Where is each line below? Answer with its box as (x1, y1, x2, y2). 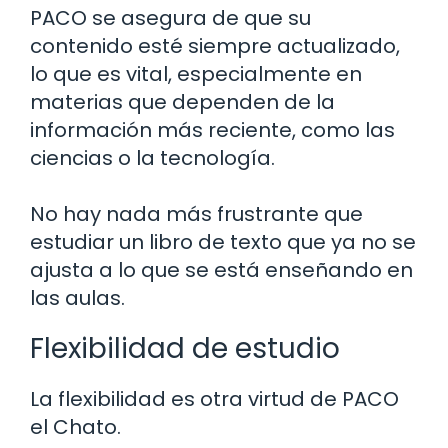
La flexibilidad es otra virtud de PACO (30, 384, 399, 413)
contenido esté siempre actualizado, (30, 31, 400, 60)
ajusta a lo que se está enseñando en (30, 255, 413, 284)
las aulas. (30, 283, 125, 312)
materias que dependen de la (30, 87, 335, 116)
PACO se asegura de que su (30, 3, 311, 32)
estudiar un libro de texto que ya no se (30, 227, 416, 256)
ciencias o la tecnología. (30, 143, 275, 172)
